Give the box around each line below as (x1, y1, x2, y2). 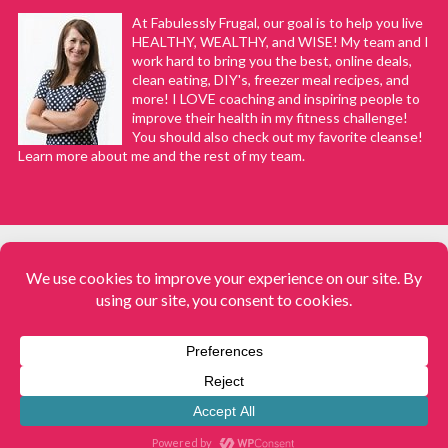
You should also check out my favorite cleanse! (131, 128, 423, 146)
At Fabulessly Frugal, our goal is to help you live (131, 14, 423, 32)
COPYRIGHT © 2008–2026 (126, 316, 322, 335)
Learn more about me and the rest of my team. (17, 147, 305, 165)
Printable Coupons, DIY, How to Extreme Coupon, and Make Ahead (23, 361, 415, 378)
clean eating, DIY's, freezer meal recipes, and (131, 71, 409, 89)
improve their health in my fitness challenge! (131, 109, 408, 127)
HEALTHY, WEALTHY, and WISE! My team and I (131, 33, 429, 51)
